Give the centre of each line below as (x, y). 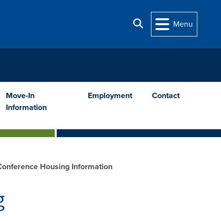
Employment (110, 95)
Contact (166, 95)
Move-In (20, 95)
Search (154, 23)
